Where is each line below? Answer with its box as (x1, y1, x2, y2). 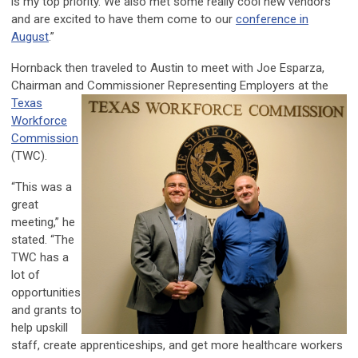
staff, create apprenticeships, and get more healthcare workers (11, 338, 343, 353)
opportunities (11, 285, 81, 300)
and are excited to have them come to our (11, 12, 236, 27)
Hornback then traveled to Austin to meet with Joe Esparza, (11, 61, 324, 76)
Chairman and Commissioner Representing (11, 78, 237, 93)
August (11, 30, 49, 45)
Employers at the (237, 78, 328, 93)
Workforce (11, 113, 67, 129)
